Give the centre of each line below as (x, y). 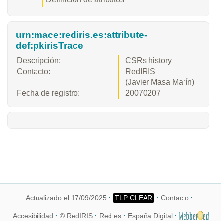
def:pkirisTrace (50, 45)
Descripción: (39, 60)
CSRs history (148, 60)
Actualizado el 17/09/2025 (66, 198)
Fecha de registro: (48, 93)
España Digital (150, 216)
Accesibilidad (33, 216)
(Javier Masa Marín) (160, 82)
